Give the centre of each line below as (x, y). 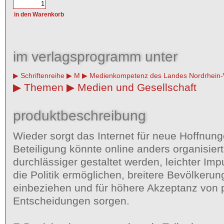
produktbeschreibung (79, 115)
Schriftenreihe (42, 75)
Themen (43, 87)
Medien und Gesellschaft (137, 87)
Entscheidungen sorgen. (71, 201)
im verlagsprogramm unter (95, 56)
